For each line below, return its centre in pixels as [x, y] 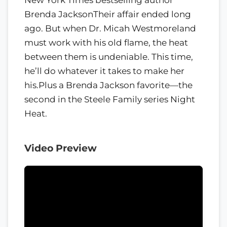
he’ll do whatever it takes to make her [104, 71]
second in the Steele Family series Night [110, 99]
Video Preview [61, 148]
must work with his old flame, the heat [106, 42]
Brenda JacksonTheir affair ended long [108, 14]
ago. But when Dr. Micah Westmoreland [110, 28]
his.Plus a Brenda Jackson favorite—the [108, 85]
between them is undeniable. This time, [109, 56]
